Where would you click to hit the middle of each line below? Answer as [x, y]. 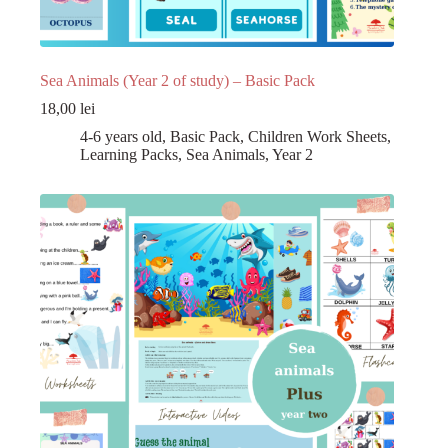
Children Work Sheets [317, 136]
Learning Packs [129, 154]
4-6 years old [121, 136]
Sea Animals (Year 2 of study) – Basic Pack [177, 80]
